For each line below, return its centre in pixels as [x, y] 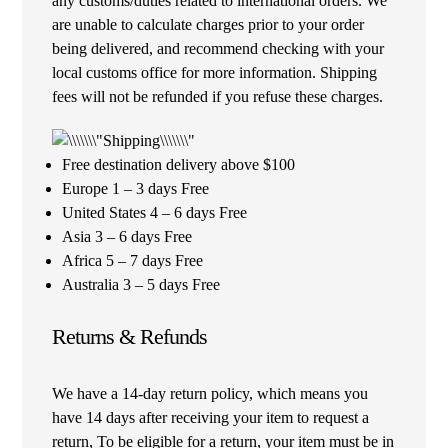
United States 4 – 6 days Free [155, 213]
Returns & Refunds [130, 337]
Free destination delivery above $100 [179, 165]
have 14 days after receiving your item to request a [211, 418]
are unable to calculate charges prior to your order [208, 25]
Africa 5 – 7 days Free [133, 261]
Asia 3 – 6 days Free [127, 237]
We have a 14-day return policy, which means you [210, 394]
